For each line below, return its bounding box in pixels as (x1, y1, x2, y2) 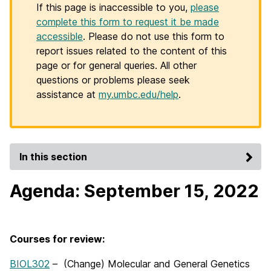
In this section (19, 151, 87, 163)
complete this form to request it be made (36, 16, 219, 28)
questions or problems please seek (36, 74, 190, 86)
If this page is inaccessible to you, (36, 1, 191, 13)
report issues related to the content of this (36, 45, 227, 57)
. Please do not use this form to (83, 30, 224, 42)
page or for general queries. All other (36, 59, 197, 71)
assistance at (36, 88, 99, 100)
